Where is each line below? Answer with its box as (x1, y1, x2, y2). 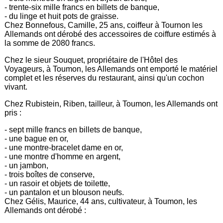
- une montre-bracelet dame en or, (4, 143, 123, 152)
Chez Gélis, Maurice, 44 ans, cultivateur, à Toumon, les (4, 197, 198, 206)
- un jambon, (4, 161, 49, 170)
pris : (4, 108, 22, 117)
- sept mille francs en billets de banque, (4, 125, 142, 134)
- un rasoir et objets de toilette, (4, 179, 111, 188)
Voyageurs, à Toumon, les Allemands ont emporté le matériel (4, 64, 218, 73)
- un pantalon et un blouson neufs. (4, 188, 124, 197)
